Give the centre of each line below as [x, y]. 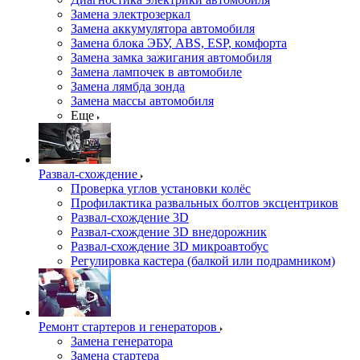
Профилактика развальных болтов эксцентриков [205, 203]
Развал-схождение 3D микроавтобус [170, 246]
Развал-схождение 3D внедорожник [169, 232]
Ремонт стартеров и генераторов [128, 327]
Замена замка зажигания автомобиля [171, 57]
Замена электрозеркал [131, 14]
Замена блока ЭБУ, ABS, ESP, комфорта [179, 43]
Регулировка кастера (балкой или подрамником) [203, 261]
